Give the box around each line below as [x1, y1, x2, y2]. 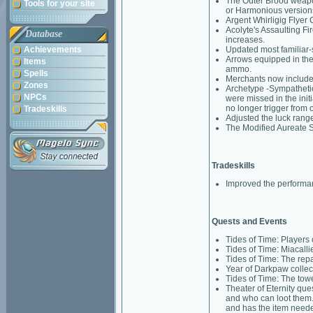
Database [25, 29, 62, 39]
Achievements [24, 45, 82, 54]
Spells [24, 68, 48, 78]
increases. [226, 35, 265, 45]
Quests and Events [212, 217, 287, 226]
